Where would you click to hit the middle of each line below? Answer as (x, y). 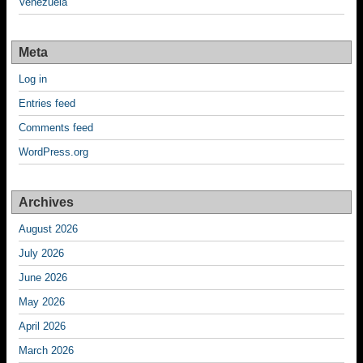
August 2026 (48, 229)
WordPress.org (53, 152)
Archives (46, 203)
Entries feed (47, 104)
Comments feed (56, 128)
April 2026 (42, 327)
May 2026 (42, 302)
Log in (33, 79)
